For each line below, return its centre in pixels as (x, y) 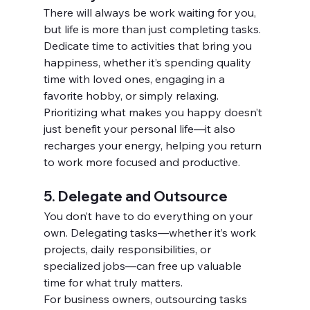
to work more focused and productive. (142, 162)
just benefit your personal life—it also (140, 129)
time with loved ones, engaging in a (135, 79)
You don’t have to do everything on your (149, 216)
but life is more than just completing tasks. (153, 29)
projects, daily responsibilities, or (128, 249)
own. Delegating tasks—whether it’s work (151, 233)
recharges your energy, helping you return (154, 146)
